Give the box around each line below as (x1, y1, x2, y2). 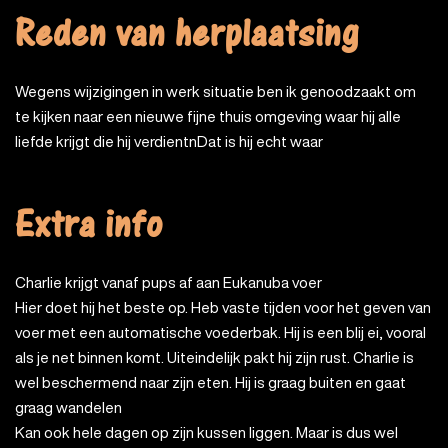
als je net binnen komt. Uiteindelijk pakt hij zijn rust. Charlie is (15, 349, 414, 365)
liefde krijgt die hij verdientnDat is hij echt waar (15, 133, 323, 149)
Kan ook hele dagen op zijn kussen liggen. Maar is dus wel (15, 424, 398, 440)
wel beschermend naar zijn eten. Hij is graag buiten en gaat (15, 374, 406, 390)
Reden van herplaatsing (15, 19, 359, 67)
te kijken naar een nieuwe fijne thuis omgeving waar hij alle (15, 108, 401, 124)
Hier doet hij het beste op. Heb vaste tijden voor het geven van (15, 299, 431, 315)
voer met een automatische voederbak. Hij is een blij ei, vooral (15, 324, 426, 340)
